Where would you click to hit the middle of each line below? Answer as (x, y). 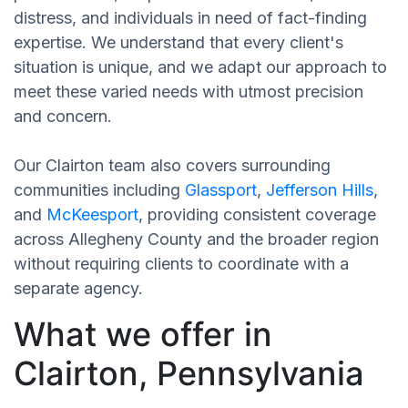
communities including (99, 189)
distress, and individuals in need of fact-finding (190, 17)
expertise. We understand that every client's (178, 42)
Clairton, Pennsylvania (189, 373)
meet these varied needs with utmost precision (189, 91)
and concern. (63, 116)
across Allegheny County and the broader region (196, 239)
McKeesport (92, 214)
